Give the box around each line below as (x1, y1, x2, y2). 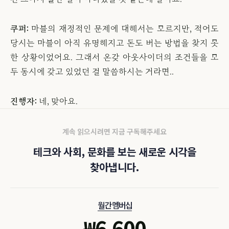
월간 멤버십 (97, 199, 132, 211)
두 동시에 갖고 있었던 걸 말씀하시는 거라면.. (10, 67, 174, 76)
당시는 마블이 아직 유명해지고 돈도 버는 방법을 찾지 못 (10, 39, 219, 47)
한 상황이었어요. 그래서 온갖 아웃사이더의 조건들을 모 (10, 53, 219, 61)
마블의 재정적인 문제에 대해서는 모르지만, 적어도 (29, 25, 219, 33)
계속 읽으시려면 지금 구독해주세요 (62, 126, 167, 136)
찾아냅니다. (90, 159, 139, 174)
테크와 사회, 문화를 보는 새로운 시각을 (33, 144, 196, 159)
